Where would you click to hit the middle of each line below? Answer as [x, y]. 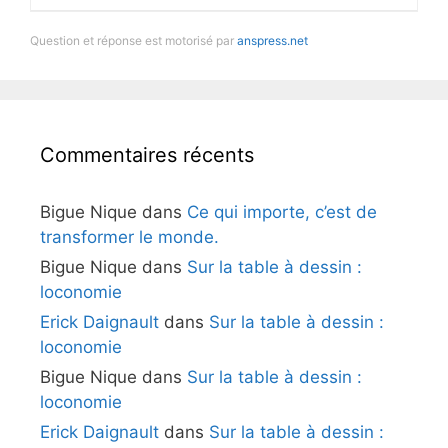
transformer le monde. [129, 237]
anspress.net [272, 40]
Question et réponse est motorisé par [133, 40]
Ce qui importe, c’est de [282, 212]
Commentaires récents [147, 155]
